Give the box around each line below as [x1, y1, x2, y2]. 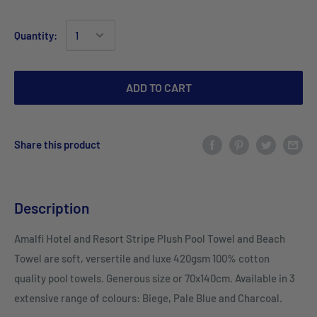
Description [14, 198, 89, 217]
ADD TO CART [125, 81, 191, 96]
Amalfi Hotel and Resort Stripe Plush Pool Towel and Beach [14, 232, 285, 246]
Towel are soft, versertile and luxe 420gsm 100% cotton [14, 252, 270, 265]
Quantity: [14, 29, 57, 42]
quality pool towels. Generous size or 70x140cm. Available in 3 [14, 272, 295, 285]
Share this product [14, 137, 100, 151]
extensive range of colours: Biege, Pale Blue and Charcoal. [14, 292, 282, 305]
